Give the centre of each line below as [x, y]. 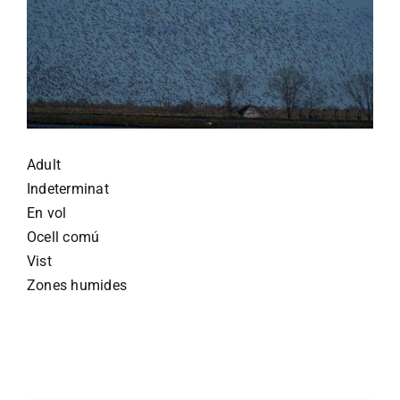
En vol [47, 212]
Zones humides [77, 285]
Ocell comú [63, 237]
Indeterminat [68, 188]
